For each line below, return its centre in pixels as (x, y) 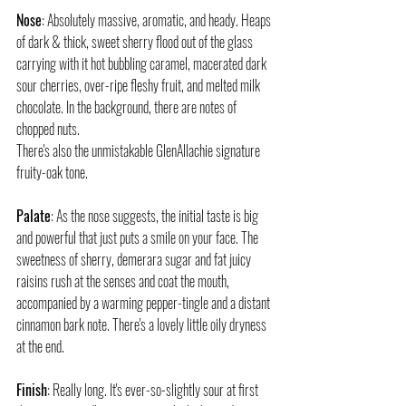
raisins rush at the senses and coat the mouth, (124, 281)
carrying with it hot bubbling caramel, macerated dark (143, 64)
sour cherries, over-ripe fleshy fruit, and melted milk (140, 86)
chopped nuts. (48, 129)
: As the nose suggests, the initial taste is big (156, 216)
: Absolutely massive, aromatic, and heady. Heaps (158, 20)
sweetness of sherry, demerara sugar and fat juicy (135, 260)
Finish (32, 390)
